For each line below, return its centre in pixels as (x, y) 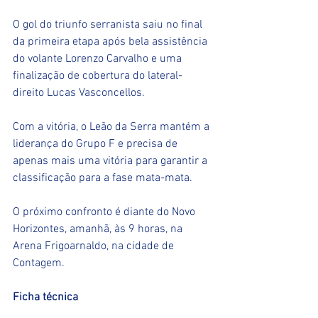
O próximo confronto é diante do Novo (105, 213)
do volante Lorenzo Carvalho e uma (99, 59)
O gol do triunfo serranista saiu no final (109, 25)
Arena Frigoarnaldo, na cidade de (95, 247)
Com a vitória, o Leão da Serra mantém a (113, 127)
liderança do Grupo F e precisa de (97, 144)
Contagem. (39, 264)
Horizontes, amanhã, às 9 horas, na (99, 230)
